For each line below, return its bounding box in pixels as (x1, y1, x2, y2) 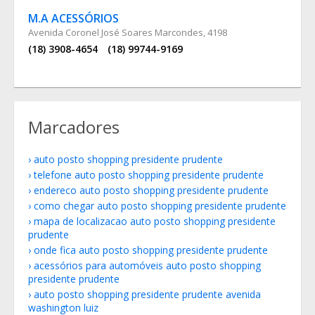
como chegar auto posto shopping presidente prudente (34, 199, 286, 212)
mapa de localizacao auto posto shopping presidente (34, 214, 276, 228)
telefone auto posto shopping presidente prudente (34, 168, 264, 181)
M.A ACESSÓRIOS (28, 11, 119, 26)
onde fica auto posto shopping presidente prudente (34, 243, 268, 257)
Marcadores (28, 115, 120, 139)
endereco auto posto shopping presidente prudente (34, 184, 269, 197)
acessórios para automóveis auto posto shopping (34, 259, 261, 272)
